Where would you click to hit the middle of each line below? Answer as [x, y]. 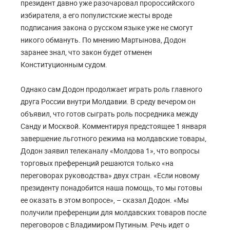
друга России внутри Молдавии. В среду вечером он [108, 102]
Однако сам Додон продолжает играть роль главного [111, 89]
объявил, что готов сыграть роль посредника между [109, 114]
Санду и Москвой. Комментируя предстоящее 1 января [113, 126]
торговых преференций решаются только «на [97, 163]
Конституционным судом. [64, 65]
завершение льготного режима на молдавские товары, [113, 139]
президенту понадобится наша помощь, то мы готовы [111, 188]
